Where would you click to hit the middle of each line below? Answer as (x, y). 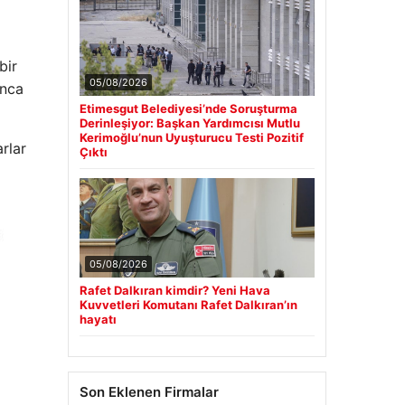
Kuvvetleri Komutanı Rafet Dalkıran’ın (188, 304)
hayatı (98, 319)
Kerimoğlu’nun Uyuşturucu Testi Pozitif (191, 137)
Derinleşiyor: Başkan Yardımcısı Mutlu (189, 122)
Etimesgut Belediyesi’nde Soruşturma (188, 108)
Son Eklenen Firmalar (149, 391)
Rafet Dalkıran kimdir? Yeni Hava (174, 290)
